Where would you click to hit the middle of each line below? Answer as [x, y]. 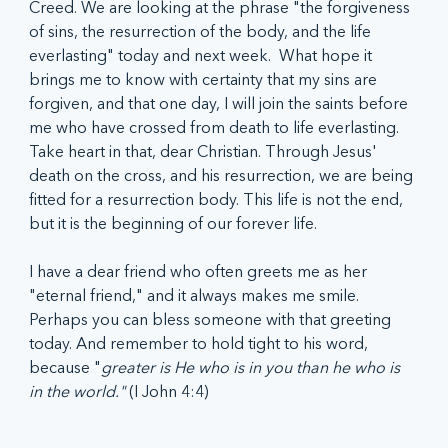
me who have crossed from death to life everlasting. [216, 127]
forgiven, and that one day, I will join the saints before [221, 103]
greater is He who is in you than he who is [253, 367]
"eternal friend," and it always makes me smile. [196, 295]
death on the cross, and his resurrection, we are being [223, 175]
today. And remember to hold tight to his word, [201, 343]
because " [65, 367]
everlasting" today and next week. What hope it [203, 55]
